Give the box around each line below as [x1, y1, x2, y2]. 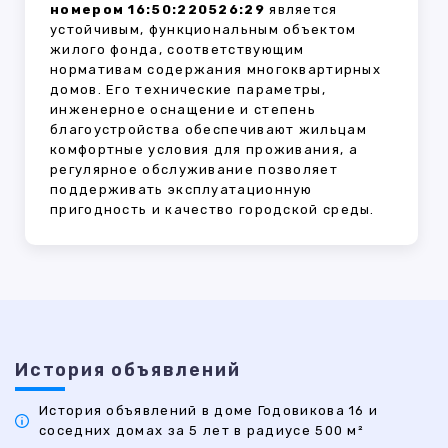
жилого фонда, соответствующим [50, 42, 305, 58]
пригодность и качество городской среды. [50, 202, 375, 218]
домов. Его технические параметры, [50, 82, 326, 98]
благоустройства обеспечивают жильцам [50, 122, 367, 138]
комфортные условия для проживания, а [50, 142, 358, 158]
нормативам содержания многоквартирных [50, 62, 382, 78]
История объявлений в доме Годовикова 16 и [39, 403, 379, 419]
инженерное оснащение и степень [50, 102, 316, 118]
